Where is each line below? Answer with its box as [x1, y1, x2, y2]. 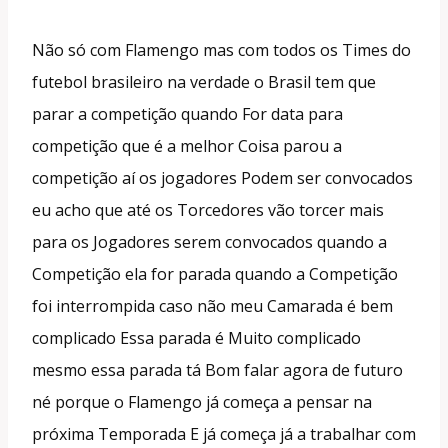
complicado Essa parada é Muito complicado [32, 326, 361, 349]
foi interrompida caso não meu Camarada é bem [32, 294, 393, 317]
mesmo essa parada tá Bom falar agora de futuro [32, 358, 403, 381]
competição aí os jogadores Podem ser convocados [32, 166, 413, 189]
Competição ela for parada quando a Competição [32, 262, 398, 285]
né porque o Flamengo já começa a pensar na [32, 390, 372, 413]
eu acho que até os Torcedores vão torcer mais [32, 198, 384, 221]
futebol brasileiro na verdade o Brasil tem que [32, 70, 376, 93]
